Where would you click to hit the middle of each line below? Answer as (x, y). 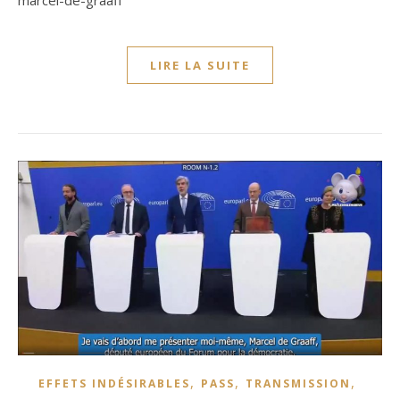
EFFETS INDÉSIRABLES (114, 383)
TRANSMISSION (298, 383)
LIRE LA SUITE (200, 66)
